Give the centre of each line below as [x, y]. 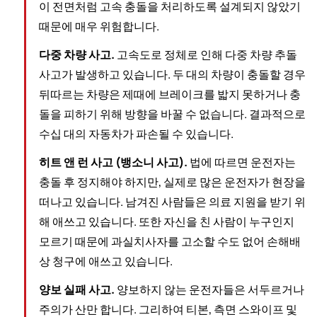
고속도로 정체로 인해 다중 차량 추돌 [206, 55]
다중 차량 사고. [76, 55]
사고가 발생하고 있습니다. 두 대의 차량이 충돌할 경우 [172, 75]
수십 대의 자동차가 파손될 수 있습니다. [136, 134]
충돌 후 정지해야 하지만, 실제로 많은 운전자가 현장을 [172, 182]
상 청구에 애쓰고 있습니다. [105, 261]
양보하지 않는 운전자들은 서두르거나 [209, 290]
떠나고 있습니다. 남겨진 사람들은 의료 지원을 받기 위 [172, 202]
